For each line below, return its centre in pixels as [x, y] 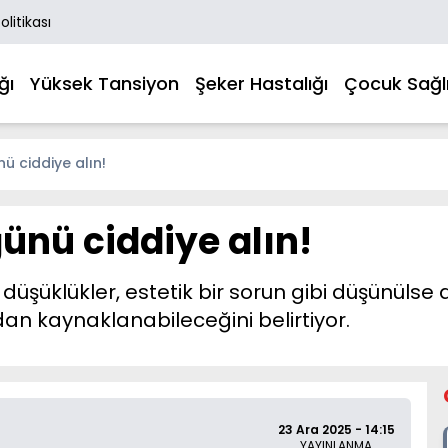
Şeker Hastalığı [261, 83]
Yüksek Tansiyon [104, 83]
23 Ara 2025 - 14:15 [336, 430]
